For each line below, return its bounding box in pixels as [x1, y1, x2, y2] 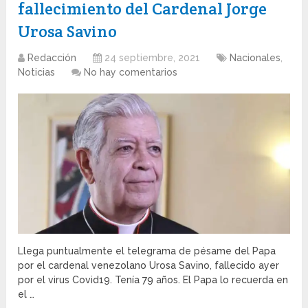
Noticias [18, 67, 56, 78]
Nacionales [230, 52, 281, 64]
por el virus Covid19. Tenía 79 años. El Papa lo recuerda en [18, 274, 289, 285]
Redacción [27, 52, 77, 64]
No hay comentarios [84, 67, 178, 78]
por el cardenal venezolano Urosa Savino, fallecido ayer [18, 259, 280, 271]
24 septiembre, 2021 [104, 52, 201, 64]
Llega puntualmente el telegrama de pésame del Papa [18, 245, 276, 256]
